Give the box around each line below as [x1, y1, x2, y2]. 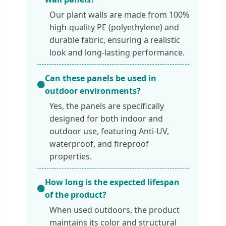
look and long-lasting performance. [49, 47, 185, 59]
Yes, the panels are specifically [49, 100, 164, 112]
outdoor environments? [45, 85, 141, 97]
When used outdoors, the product [49, 204, 180, 216]
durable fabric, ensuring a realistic [49, 34, 180, 46]
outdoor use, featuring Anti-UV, [49, 126, 169, 137]
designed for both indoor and [49, 113, 163, 125]
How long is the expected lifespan [45, 177, 180, 188]
